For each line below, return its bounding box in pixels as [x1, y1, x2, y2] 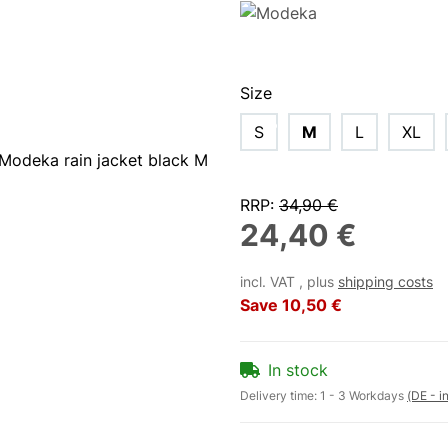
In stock [268, 360, 328, 381]
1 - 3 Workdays [320, 388, 407, 404]
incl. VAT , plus [240, 274, 338, 291]
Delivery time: [240, 388, 320, 404]
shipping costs [338, 274, 433, 291]
